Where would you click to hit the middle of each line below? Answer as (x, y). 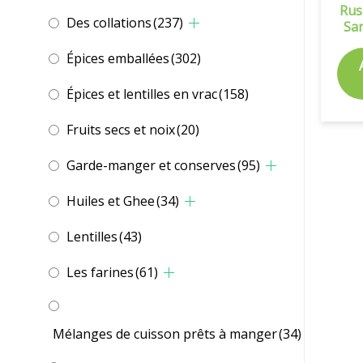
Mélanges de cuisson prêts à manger (165, 334)
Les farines (100, 273)
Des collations (109, 23)
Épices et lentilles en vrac (142, 94)
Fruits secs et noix (121, 130)
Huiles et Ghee (111, 201)
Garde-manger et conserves (151, 166)
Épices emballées (118, 59)
